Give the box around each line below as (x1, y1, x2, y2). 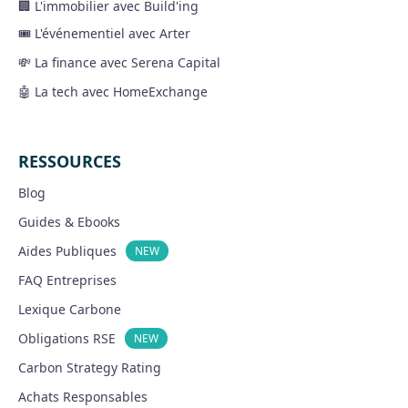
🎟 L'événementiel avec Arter (18, 24, 190, 42)
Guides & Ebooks (18, 212, 120, 230)
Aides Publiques (18, 241, 117, 260)
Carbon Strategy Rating (18, 358, 161, 376)
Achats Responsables (18, 387, 148, 405)
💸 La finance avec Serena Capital (18, 53, 220, 71)
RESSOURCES (18, 149, 121, 172)
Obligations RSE (18, 329, 116, 347)
